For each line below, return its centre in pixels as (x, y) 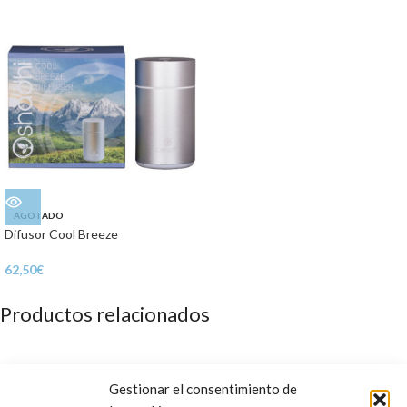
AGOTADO (39, 215)
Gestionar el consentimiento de (203, 389)
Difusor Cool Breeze (61, 234)
